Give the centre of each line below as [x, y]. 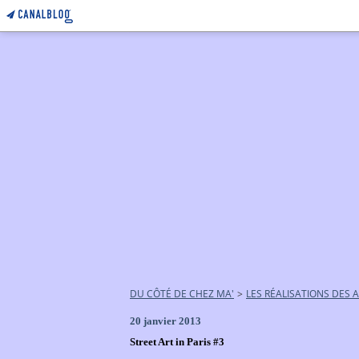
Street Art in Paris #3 [177, 342]
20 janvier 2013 [165, 321]
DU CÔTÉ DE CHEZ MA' [182, 294]
